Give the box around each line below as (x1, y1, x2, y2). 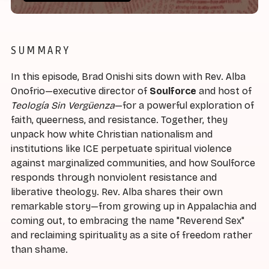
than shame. (11, 244, 68, 256)
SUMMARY (11, 43, 70, 57)
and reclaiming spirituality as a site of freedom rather (11, 229, 252, 241)
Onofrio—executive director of (11, 85, 150, 97)
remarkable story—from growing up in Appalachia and (11, 201, 256, 213)
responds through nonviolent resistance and (11, 172, 217, 184)
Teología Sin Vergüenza (11, 100, 115, 112)
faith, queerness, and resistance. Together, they (11, 114, 228, 126)
